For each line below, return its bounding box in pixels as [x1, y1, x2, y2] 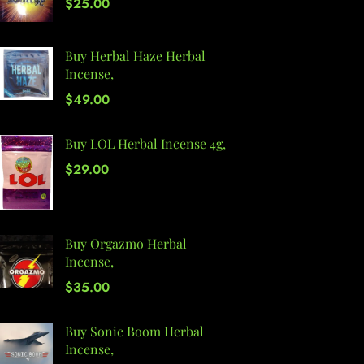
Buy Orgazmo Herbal [65, 234, 187, 252]
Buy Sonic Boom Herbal [65, 322, 204, 340]
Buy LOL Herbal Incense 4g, [65, 135, 226, 153]
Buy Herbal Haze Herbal [65, 47, 206, 65]
